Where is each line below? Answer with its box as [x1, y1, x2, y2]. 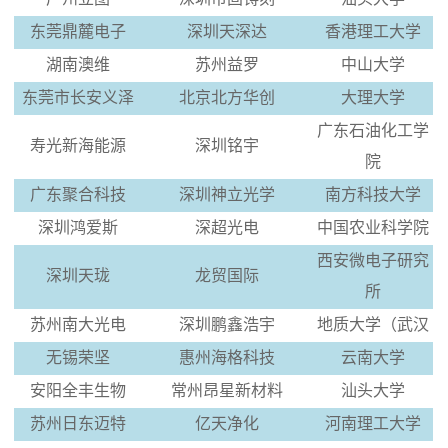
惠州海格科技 [178, 348, 275, 366]
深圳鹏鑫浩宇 [178, 315, 275, 333]
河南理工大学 [324, 414, 421, 432]
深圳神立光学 [178, 185, 275, 203]
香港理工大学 [324, 22, 421, 40]
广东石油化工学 [316, 121, 429, 139]
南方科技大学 [324, 185, 421, 203]
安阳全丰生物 [29, 381, 126, 399]
